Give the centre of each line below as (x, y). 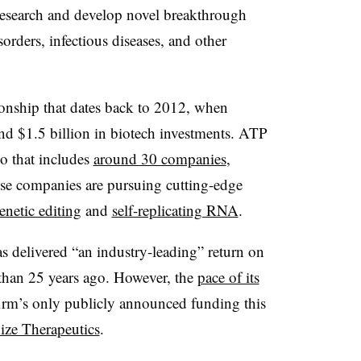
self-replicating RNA (175, 210)
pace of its (228, 276)
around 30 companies (160, 158)
